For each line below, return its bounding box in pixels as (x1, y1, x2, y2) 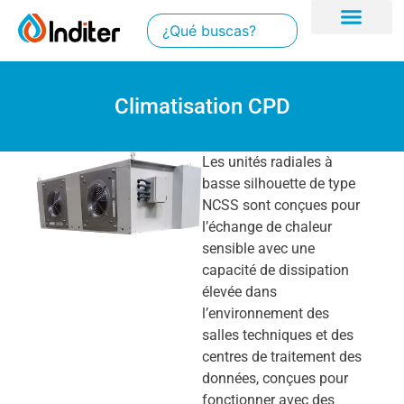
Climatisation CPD (114, 94, 290, 119)
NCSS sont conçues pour (202, 197, 360, 214)
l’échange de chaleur (202, 218, 332, 235)
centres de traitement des (202, 348, 362, 365)
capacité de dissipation (202, 262, 349, 279)
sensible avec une (202, 240, 315, 257)
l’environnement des (202, 305, 329, 322)
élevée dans (202, 283, 277, 300)
